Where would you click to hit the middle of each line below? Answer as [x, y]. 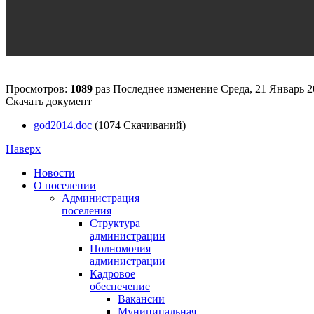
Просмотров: [38, 88]
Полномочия [120, 248]
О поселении [65, 185]
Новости [54, 172]
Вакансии [141, 299]
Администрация [101, 198]
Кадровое [112, 273]
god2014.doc [63, 125]
